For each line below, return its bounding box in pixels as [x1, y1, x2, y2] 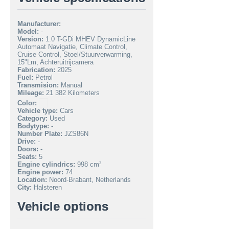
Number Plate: [17, 129, 62, 138]
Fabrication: [17, 65, 55, 74]
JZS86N [62, 129, 88, 138]
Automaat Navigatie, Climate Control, [17, 42, 127, 51]
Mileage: [17, 88, 44, 97]
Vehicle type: [17, 106, 58, 114]
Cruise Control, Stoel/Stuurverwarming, [17, 50, 132, 58]
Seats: [17, 152, 39, 161]
